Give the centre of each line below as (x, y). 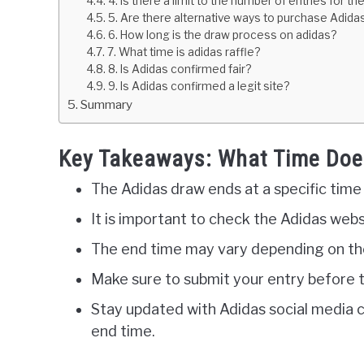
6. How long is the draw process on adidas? (222, 35)
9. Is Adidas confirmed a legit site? (198, 86)
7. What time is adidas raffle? (183, 52)
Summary (107, 104)
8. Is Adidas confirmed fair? (179, 69)
